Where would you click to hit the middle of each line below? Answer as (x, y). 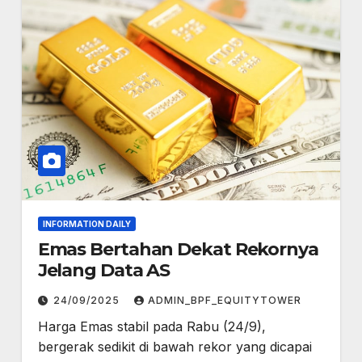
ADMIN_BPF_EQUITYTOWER (224, 300)
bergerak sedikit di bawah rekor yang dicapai (175, 347)
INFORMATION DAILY (86, 224)
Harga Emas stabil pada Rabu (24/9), (152, 326)
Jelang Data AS (104, 270)
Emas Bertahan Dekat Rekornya (178, 249)
